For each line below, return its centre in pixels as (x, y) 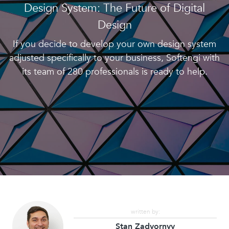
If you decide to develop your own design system (114, 44)
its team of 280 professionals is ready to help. (114, 71)
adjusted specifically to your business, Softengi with (114, 58)
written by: (145, 211)
